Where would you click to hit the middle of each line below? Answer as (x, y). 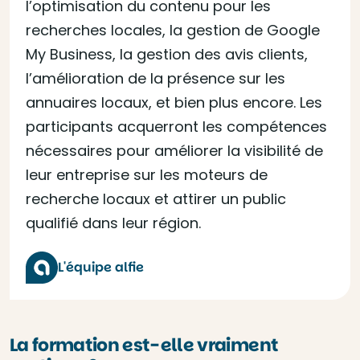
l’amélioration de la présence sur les (155, 78)
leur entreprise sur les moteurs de (147, 175)
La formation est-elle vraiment (144, 345)
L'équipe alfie (101, 267)
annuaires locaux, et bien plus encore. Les (174, 102)
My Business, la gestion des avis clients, (167, 54)
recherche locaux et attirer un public (156, 199)
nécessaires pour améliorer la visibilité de (174, 151)
